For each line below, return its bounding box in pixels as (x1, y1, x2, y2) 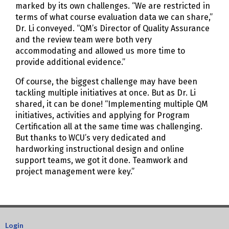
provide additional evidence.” (15, 57, 127, 67)
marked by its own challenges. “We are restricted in (15, 1, 210, 11)
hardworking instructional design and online (15, 144, 184, 154)
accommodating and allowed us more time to (15, 46, 185, 56)
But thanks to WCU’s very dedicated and (15, 133, 166, 143)
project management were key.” (15, 167, 134, 177)
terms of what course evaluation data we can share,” (15, 12, 213, 22)
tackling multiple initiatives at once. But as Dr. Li (15, 88, 196, 98)
